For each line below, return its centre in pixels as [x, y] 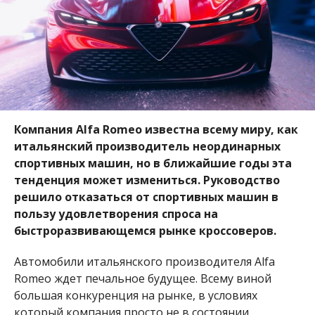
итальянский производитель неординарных [147, 146]
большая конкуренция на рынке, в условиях [135, 295]
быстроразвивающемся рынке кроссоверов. [145, 230]
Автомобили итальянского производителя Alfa [144, 261]
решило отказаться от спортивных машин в [146, 197]
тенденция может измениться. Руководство [147, 180]
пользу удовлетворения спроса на [116, 213]
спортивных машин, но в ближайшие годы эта [153, 163]
